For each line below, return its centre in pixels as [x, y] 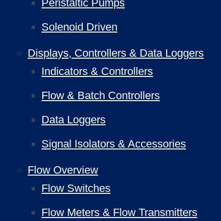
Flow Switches [76, 188]
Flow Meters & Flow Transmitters [119, 212]
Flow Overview [63, 170]
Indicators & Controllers [97, 71]
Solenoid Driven [79, 27]
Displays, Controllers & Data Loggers [116, 53]
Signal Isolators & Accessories [114, 144]
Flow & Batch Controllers [101, 95]
